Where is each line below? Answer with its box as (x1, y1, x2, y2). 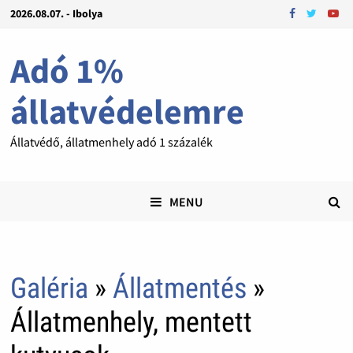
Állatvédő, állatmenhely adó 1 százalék (9, 134, 213, 150)
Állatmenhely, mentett (9, 306, 252, 340)
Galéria (9, 272, 88, 306)
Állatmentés (112, 272, 247, 306)
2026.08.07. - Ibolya (9, 6, 102, 20)
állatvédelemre (9, 90, 244, 133)
